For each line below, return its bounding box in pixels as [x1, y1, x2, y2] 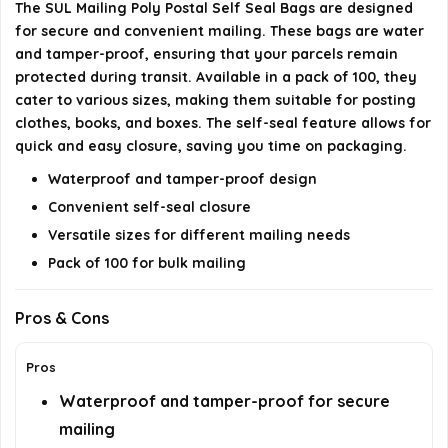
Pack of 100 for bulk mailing [48, 254, 246, 273]
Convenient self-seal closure [48, 198, 251, 217]
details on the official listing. [35, 108, 197, 123]
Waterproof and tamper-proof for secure [59, 391, 390, 412]
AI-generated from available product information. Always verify [35, 80, 394, 95]
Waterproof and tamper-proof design [48, 170, 317, 189]
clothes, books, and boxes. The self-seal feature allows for [15, 114, 431, 133]
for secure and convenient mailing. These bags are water [15, 22, 424, 41]
